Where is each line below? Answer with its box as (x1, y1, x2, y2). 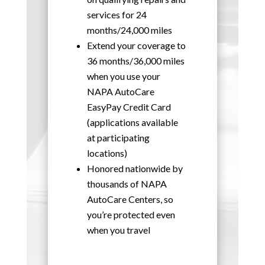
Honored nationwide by (86, 162, 183, 174)
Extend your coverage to (86, 39, 186, 51)
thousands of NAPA (86, 177, 167, 189)
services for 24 (86, 8, 147, 20)
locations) (86, 147, 127, 159)
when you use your (86, 70, 160, 82)
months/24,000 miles (86, 24, 172, 35)
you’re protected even (86, 208, 175, 220)
